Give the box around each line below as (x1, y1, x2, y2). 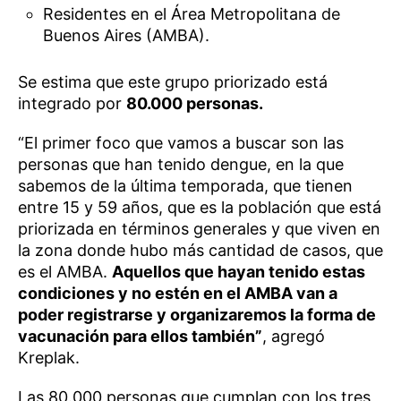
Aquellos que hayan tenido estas (112, 262, 365, 282)
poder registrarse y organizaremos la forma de (18, 305, 376, 325)
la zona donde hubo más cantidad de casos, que (18, 241, 383, 260)
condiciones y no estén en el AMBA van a (18, 284, 337, 303)
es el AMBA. (18, 262, 112, 282)
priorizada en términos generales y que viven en (18, 219, 380, 239)
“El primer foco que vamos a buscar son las (18, 133, 344, 153)
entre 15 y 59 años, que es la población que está (18, 198, 381, 218)
